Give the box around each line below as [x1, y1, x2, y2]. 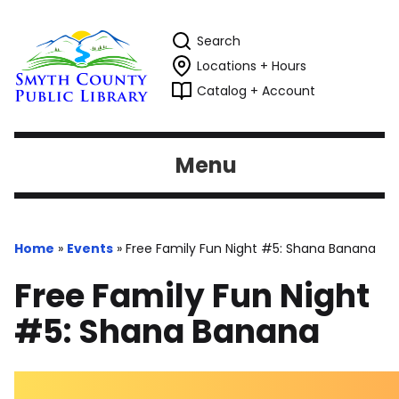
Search [197, 32, 240, 50]
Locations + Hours [197, 57, 306, 75]
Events [67, 240, 113, 257]
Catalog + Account [197, 82, 315, 100]
